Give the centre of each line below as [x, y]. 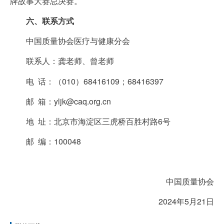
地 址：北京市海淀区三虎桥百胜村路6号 [98, 121]
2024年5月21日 [186, 201]
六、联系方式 [50, 21]
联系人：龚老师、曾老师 [70, 61]
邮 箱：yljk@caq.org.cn [68, 101]
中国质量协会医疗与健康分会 [78, 41]
